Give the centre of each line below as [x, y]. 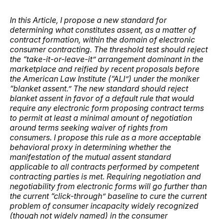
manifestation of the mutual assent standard [90, 157]
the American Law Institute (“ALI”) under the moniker [105, 78]
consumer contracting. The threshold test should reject [109, 49]
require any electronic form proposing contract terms [107, 108]
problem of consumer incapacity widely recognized [104, 206]
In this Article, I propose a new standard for [88, 20]
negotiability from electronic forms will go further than [108, 186]
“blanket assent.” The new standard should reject [99, 88]
